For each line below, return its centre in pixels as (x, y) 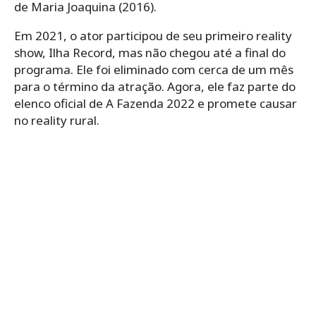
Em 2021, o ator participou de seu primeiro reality (153, 35)
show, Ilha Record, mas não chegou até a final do (150, 52)
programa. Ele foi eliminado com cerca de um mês (154, 69)
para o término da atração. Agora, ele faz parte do (155, 86)
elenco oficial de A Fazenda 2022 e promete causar (156, 103)
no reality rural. (57, 120)
